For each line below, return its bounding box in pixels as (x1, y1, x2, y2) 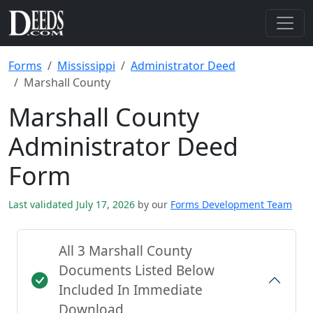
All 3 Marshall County (59, 242, 192, 260)
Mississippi (57, 58, 115, 73)
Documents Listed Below (59, 261, 214, 279)
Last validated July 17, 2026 (8, 198, 138, 211)
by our (138, 198, 168, 211)
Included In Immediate (59, 281, 203, 299)
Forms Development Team (170, 198, 292, 211)
